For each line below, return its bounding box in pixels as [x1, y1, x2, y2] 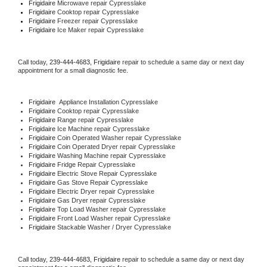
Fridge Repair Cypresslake [57, 160, 135, 168]
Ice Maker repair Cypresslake [55, 26, 144, 33]
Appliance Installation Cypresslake [55, 98, 158, 105]
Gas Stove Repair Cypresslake [57, 178, 148, 186]
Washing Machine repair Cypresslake [57, 151, 166, 159]
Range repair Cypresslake [57, 116, 133, 123]
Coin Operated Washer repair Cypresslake [57, 133, 181, 141]
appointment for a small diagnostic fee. [18, 66, 128, 74]
